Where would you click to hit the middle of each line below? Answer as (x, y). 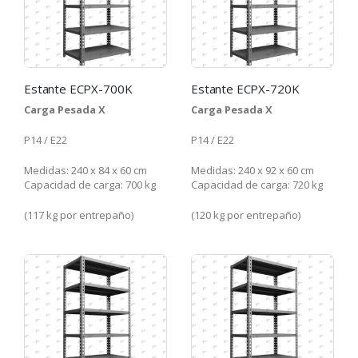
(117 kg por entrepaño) (79, 215)
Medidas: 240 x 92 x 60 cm (253, 171)
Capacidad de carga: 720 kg (257, 185)
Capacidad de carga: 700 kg (90, 185)
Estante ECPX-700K (78, 89)
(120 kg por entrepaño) (246, 215)
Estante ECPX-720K (245, 89)
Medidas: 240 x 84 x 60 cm (86, 171)
